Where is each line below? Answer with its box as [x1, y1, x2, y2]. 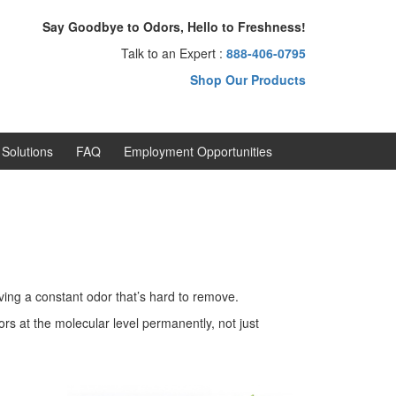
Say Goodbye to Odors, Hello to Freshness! [42, 18, 306, 35]
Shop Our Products [189, 71, 306, 88]
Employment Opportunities [124, 142, 272, 160]
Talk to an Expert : [120, 44, 226, 62]
